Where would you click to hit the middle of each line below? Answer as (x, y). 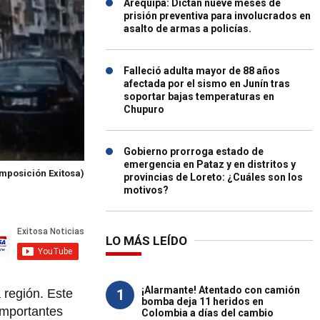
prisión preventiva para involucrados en (217, 16)
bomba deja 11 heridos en (202, 301)
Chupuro (144, 109)
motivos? (146, 190)
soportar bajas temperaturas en (199, 96)
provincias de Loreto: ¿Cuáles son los (213, 177)
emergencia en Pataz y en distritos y (210, 164)
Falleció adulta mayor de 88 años (202, 71)
